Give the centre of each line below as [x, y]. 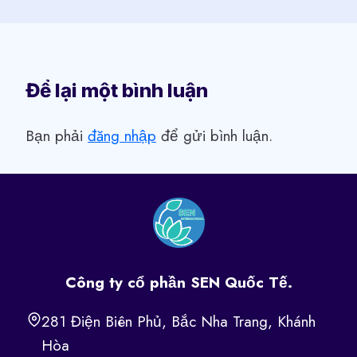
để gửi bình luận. [214, 135]
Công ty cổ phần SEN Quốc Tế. [178, 282]
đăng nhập [122, 135]
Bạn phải [57, 135]
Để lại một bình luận [117, 90]
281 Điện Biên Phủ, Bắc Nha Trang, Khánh [178, 321]
